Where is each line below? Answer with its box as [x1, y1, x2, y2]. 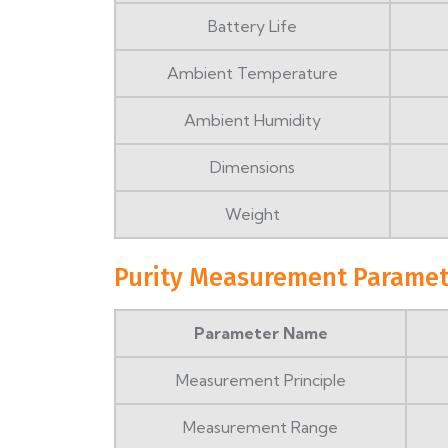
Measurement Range [183, 417, 338, 438]
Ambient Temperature [167, 63, 338, 84]
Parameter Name [193, 323, 328, 344]
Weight [225, 204, 280, 225]
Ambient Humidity [184, 110, 321, 131]
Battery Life [208, 16, 297, 37]
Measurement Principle [175, 370, 346, 391]
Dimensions [210, 157, 295, 178]
